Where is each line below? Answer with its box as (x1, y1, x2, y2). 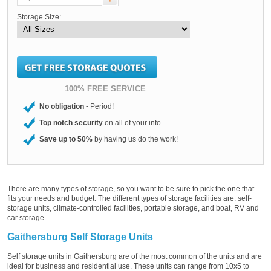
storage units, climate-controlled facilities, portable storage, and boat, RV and (7, 203, 259, 212)
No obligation (39, 102, 84, 111)
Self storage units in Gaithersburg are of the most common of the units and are (7, 252, 262, 261)
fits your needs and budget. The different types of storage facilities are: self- (7, 194, 252, 203)
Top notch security (39, 118, 103, 127)
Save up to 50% (39, 134, 93, 143)
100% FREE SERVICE (64, 83, 146, 93)
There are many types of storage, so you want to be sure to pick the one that (7, 184, 254, 193)
